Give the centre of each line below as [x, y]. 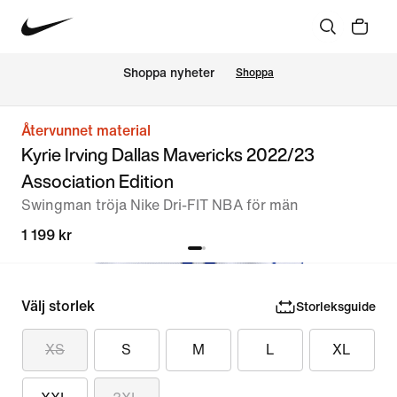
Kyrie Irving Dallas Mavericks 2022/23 [168, 155]
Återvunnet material [86, 131]
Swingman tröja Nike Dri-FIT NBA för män [160, 205]
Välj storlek [58, 306]
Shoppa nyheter [169, 74]
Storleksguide [335, 307]
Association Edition [97, 181]
